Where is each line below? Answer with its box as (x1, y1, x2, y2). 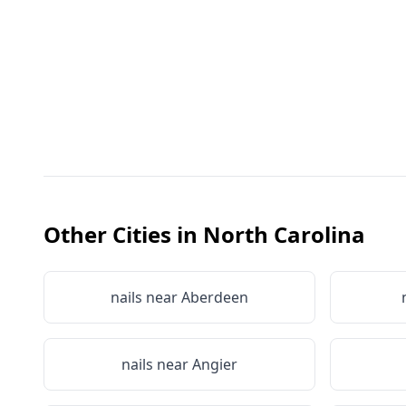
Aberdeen (181, 287, 248, 307)
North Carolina (203, 219, 365, 249)
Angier (192, 354, 237, 374)
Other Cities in (43, 219, 203, 249)
